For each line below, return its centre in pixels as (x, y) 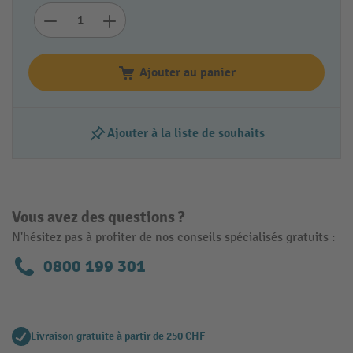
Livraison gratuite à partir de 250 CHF (118, 336)
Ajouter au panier (188, 73)
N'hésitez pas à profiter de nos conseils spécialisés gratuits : (173, 238)
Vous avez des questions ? (98, 217)
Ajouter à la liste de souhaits (186, 134)
